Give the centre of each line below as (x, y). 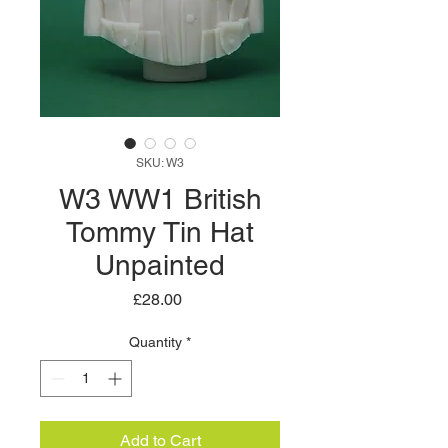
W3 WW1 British (160, 199)
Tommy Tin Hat (160, 232)
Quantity (155, 342)
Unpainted (160, 265)
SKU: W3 (160, 163)
